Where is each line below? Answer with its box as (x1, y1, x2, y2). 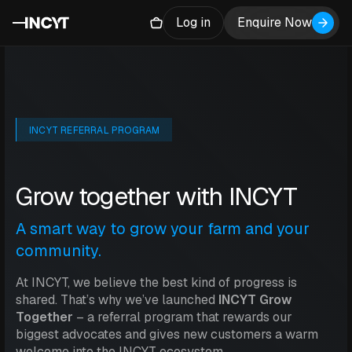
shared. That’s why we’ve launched (16, 291, 218, 309)
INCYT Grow (218, 291, 291, 309)
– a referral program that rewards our (73, 309, 292, 326)
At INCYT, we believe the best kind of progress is (16, 274, 297, 291)
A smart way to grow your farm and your (16, 218, 310, 240)
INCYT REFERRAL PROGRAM (29, 124, 160, 137)
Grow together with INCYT (16, 180, 297, 213)
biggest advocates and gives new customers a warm (16, 326, 318, 343)
